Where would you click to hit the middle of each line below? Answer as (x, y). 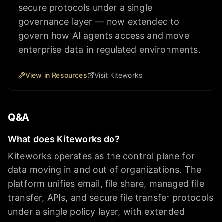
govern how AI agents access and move (104, 36)
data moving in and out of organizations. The (105, 170)
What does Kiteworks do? (64, 139)
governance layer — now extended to (99, 22)
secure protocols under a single (85, 8)
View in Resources (56, 75)
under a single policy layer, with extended (96, 212)
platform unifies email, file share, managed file (106, 184)
